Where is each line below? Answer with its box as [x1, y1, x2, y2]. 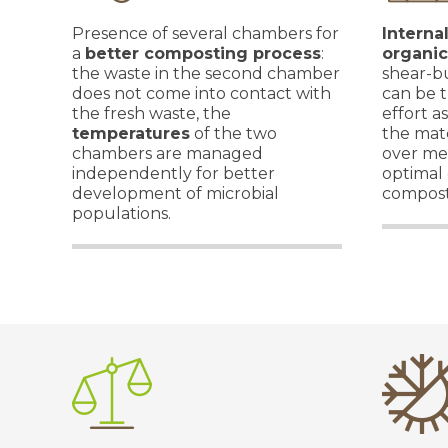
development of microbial [72, 184, 279, 203]
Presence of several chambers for [72, 24, 339, 43]
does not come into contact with [72, 84, 331, 103]
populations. [72, 204, 171, 223]
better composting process [85, 44, 321, 63]
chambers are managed [72, 144, 263, 163]
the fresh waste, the [72, 104, 231, 123]
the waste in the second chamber [72, 64, 340, 83]
